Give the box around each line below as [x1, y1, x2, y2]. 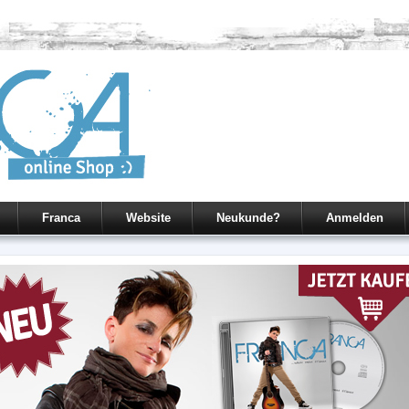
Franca [42, 211, 80, 225]
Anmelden [326, 211, 383, 225]
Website [126, 211, 171, 225]
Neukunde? [216, 211, 280, 225]
